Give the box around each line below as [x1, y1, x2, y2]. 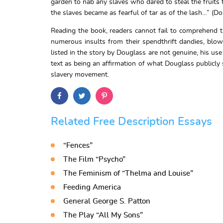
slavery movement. [51, 71, 109, 78]
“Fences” [63, 142, 93, 149]
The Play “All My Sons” [63, 212, 143, 219]
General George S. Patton [63, 198, 150, 205]
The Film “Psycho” [63, 156, 125, 163]
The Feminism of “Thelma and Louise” [63, 170, 193, 177]
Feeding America [63, 184, 121, 191]
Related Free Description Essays [51, 116, 212, 127]
